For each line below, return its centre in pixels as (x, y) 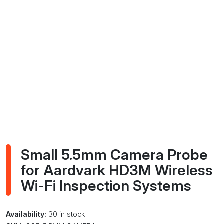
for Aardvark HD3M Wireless (117, 170)
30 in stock (66, 214)
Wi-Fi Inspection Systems (106, 186)
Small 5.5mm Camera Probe (114, 155)
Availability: (26, 214)
